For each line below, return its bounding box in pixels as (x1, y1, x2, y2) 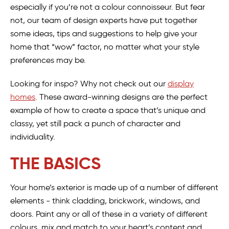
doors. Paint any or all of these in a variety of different (10, 209, 208, 219)
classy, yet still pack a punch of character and (10, 119, 180, 129)
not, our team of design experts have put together (10, 15, 197, 26)
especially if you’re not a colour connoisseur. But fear (10, 2, 205, 12)
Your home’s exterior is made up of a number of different (10, 182, 218, 193)
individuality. (10, 132, 55, 142)
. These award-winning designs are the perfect (35, 92, 208, 102)
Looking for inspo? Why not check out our (10, 79, 168, 89)
